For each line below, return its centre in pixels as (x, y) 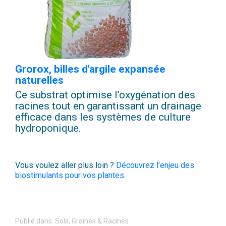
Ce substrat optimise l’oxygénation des (105, 95)
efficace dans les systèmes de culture (103, 117)
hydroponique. (48, 128)
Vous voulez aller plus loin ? (66, 165)
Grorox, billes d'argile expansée (90, 69)
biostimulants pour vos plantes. (70, 176)
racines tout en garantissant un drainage (108, 106)
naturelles (39, 80)
